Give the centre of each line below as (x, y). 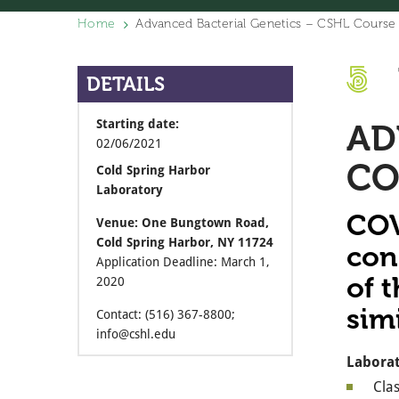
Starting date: (138, 124)
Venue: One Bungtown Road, (183, 223)
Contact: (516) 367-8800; (166, 314)
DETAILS (126, 84)
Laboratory (130, 190)
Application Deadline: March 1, (183, 262)
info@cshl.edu (136, 334)
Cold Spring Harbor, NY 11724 (185, 242)
